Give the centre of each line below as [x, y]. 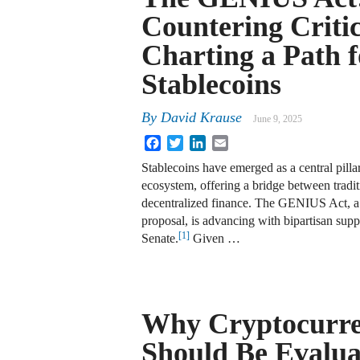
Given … [215, 239]
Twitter [201, 141]
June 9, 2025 [278, 119]
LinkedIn [229, 141]
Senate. [160, 239]
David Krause [201, 118]
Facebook [186, 141]
